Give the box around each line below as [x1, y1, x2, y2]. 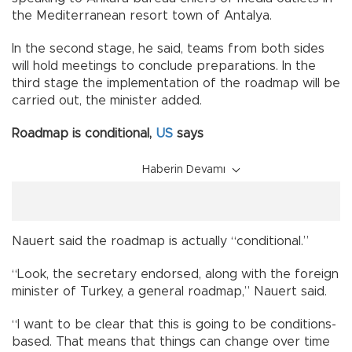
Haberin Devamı [142, 164, 225, 176]
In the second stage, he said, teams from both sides [12, 42, 324, 56]
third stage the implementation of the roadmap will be [12, 77, 340, 90]
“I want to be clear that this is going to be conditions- [12, 318, 336, 332]
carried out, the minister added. [12, 94, 206, 108]
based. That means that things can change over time [12, 335, 330, 349]
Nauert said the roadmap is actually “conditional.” [12, 235, 309, 248]
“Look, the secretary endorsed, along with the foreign [12, 268, 339, 281]
